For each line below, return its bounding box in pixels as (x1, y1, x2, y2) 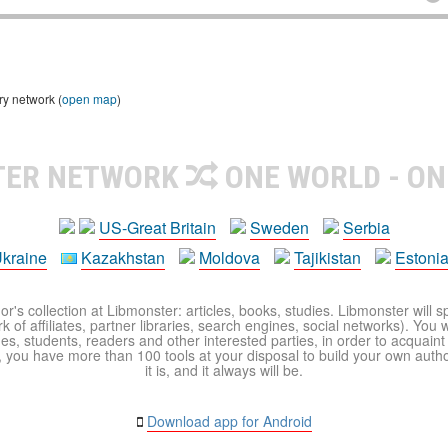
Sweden (249, 216, 309, 239)
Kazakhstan (81, 246, 165, 269)
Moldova (199, 246, 260, 269)
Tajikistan (294, 246, 361, 269)
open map (62, 90, 117, 107)
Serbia (342, 216, 390, 239)
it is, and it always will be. (145, 360, 303, 380)
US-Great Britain (98, 216, 216, 239)
